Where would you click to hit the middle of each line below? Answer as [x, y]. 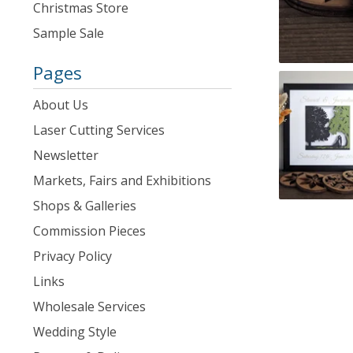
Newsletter [66, 155]
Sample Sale [69, 33]
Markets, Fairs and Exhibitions [122, 180]
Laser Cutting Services [99, 130]
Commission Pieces [89, 231]
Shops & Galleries [85, 206]
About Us [61, 105]
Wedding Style [75, 332]
